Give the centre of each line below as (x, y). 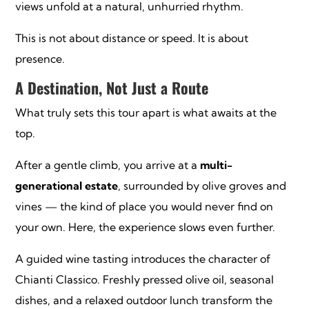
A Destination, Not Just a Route (112, 88)
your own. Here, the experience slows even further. (147, 227)
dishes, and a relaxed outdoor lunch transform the (144, 300)
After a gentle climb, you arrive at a (108, 165)
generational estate (67, 186)
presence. (40, 59)
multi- (217, 165)
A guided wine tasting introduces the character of (143, 259)
